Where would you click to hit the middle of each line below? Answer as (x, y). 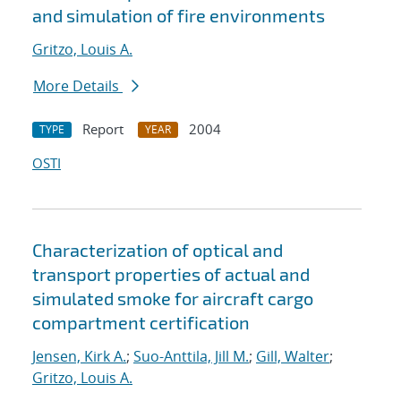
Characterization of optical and (158, 250)
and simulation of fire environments (179, 16)
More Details (78, 86)
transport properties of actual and (171, 274)
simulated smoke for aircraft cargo (173, 299)
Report (103, 129)
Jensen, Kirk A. (79, 357)
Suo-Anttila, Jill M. (191, 357)
